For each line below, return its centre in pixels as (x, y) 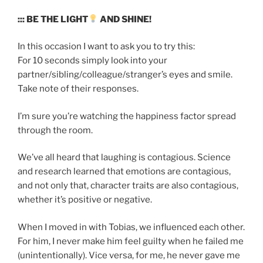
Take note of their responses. (78, 89)
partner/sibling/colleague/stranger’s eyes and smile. (125, 75)
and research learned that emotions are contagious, (124, 172)
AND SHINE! (125, 19)
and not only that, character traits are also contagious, (128, 186)
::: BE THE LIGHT (53, 19)
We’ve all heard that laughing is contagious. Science (124, 158)
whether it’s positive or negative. (85, 200)
